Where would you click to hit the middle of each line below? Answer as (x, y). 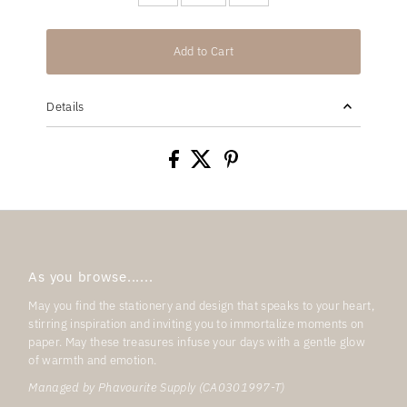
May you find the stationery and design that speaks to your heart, (202, 306)
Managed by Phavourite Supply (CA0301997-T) (157, 388)
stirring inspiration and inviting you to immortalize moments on (196, 324)
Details (65, 107)
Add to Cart (203, 52)
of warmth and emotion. (93, 361)
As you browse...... (91, 277)
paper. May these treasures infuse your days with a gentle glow (197, 342)
